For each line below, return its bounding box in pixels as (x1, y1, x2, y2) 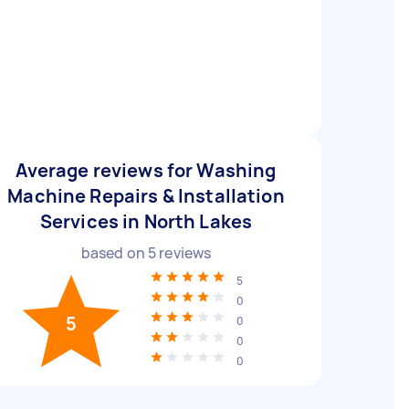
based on (80, 243, 148, 263)
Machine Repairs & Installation (7, 184, 285, 208)
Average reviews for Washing (16, 158, 277, 183)
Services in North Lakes (39, 209, 253, 234)
